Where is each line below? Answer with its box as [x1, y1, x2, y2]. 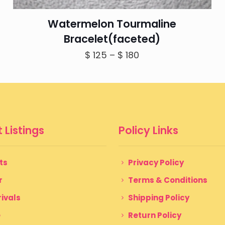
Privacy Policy [128, 157, 184, 168]
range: [139, 62, 168, 75]
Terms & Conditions [128, 175, 207, 186]
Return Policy [128, 210, 181, 221]
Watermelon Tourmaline [48, 17, 177, 32]
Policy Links [119, 123, 178, 138]
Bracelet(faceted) [64, 32, 161, 47]
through [139, 89, 175, 102]
